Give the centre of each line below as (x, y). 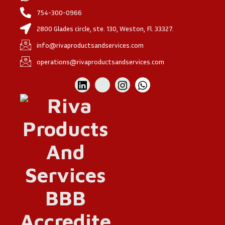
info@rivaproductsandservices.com (90, 45)
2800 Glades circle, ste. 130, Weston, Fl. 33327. (105, 29)
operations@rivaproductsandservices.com (100, 61)
